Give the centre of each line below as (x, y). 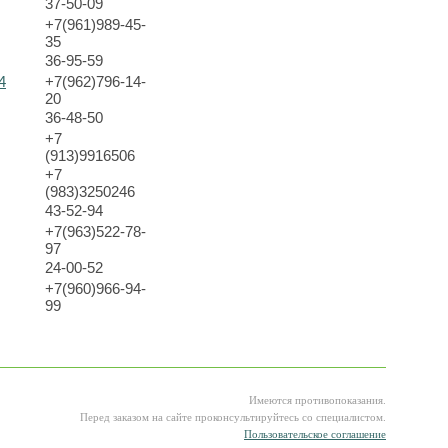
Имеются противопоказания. (317, 400)
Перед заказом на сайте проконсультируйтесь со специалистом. (233, 417)
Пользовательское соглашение (315, 434)
